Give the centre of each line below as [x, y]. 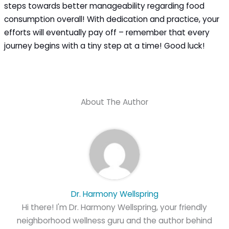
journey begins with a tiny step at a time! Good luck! [105, 45]
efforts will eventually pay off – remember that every [107, 32]
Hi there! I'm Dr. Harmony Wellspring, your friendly [114, 208]
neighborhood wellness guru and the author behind [114, 221]
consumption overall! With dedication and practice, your [112, 19]
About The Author [114, 102]
